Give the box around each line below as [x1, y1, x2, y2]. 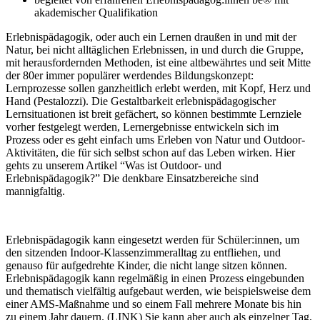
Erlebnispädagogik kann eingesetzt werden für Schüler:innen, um [6, 233, 299, 246]
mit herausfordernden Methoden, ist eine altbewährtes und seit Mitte [6, 56, 311, 69]
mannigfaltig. [6, 184, 68, 197]
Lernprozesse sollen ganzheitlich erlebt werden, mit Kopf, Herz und [6, 81, 311, 94]
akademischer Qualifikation [34, 6, 158, 19]
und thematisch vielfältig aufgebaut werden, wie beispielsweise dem [6, 284, 311, 297]
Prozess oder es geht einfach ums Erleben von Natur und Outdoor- [6, 133, 305, 146]
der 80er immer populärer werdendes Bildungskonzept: [6, 69, 254, 81]
